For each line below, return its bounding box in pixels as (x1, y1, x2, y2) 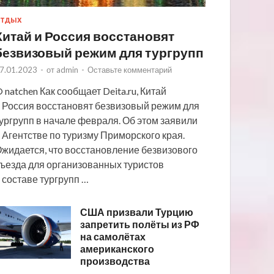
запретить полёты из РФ (80, 218, 200, 231)
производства (80, 255, 150, 267)
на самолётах (80, 231, 146, 243)
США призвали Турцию (80, 206, 194, 218)
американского (80, 243, 155, 255)
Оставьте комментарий (87, 65, 172, 75)
